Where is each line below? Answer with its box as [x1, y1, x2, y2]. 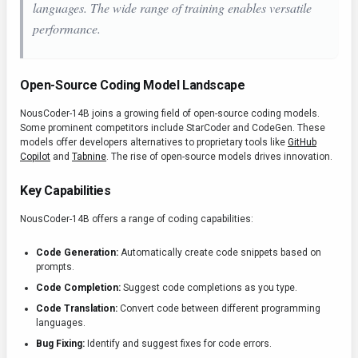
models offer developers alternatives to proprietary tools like [20, 137, 288, 148]
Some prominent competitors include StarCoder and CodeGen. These [20, 122, 325, 133]
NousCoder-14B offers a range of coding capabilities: [20, 213, 253, 225]
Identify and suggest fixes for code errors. [85, 338, 272, 349]
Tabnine [72, 151, 106, 162]
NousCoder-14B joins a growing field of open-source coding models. [20, 108, 320, 119]
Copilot [20, 151, 50, 162]
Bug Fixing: [36, 338, 85, 349]
